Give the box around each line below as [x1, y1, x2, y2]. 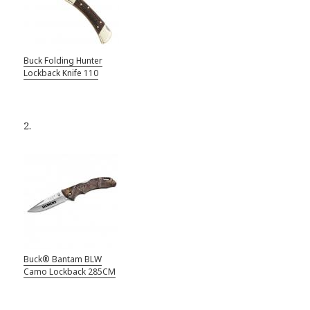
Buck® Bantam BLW [24, 253, 102, 265]
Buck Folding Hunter [24, 54, 103, 66]
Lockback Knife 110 [24, 66, 99, 79]
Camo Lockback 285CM [24, 265, 116, 277]
